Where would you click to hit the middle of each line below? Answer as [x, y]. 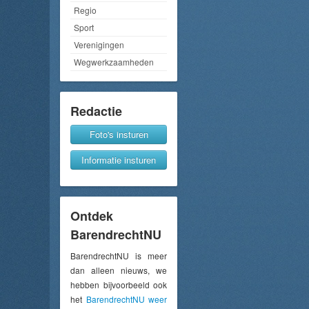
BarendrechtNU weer [126, 299]
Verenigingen [99, 45]
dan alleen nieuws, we [119, 270]
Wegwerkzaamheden [114, 62]
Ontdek [92, 216]
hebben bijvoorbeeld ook [119, 285]
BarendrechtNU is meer [119, 256]
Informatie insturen [119, 160]
